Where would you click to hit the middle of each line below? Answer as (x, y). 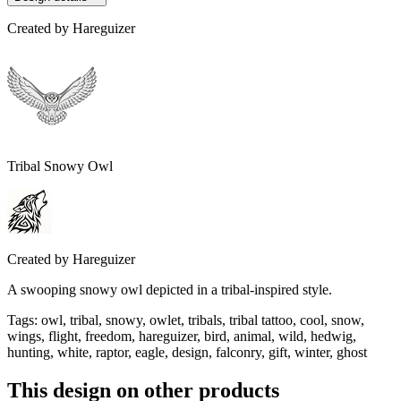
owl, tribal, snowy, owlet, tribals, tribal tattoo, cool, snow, (203, 320)
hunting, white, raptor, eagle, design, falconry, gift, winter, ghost (187, 353)
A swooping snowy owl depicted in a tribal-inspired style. (170, 290)
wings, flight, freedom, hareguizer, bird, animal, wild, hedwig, (182, 337)
